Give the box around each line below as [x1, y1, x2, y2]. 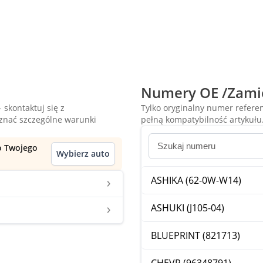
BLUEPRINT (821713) [151, 229, 240, 242]
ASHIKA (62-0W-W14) [151, 174, 241, 187]
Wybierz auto [56, 148, 110, 160]
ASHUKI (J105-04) [151, 201, 224, 215]
